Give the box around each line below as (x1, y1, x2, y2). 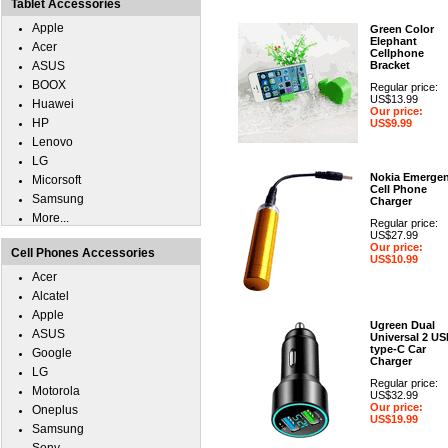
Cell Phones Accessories (11, 246, 155, 260)
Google (32, 346, 72, 360)
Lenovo (32, 135, 73, 149)
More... (32, 211, 69, 225)
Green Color (370, 23, 434, 35)
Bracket (370, 59, 410, 71)
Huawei (32, 97, 74, 111)
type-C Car (370, 343, 426, 355)
